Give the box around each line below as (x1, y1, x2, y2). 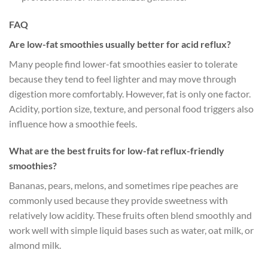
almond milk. (9, 239, 61, 251)
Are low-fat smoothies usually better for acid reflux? (9, 38, 231, 50)
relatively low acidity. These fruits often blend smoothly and (9, 209, 252, 221)
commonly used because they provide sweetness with (9, 194, 228, 206)
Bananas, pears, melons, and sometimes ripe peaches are (9, 179, 238, 191)
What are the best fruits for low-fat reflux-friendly (9, 145, 224, 157)
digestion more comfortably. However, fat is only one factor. (9, 87, 251, 99)
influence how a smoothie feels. (9, 117, 137, 129)
